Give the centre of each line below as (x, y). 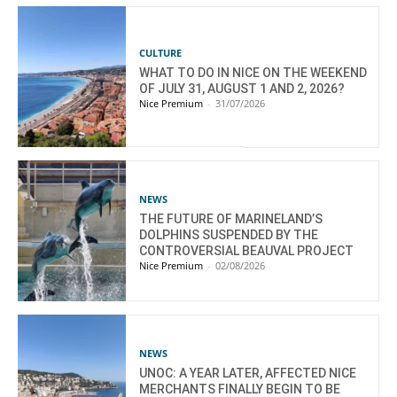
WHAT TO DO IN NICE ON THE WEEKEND (253, 72)
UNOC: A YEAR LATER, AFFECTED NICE (248, 373)
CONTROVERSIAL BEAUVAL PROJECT (247, 250)
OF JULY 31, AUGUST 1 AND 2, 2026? (242, 88)
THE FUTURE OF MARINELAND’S (231, 218)
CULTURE (161, 52)
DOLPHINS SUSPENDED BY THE (229, 234)
